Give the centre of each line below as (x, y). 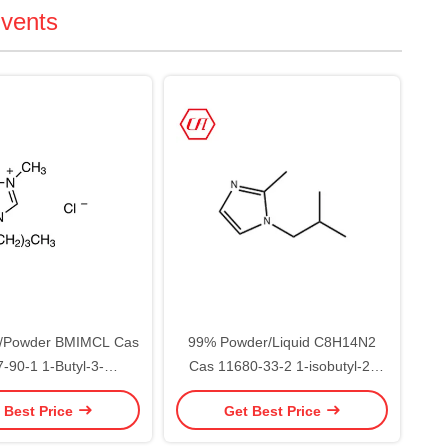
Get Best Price (274, 410)
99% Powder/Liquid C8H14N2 (282, 342)
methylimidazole (282, 390)
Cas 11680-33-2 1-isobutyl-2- (282, 366)
